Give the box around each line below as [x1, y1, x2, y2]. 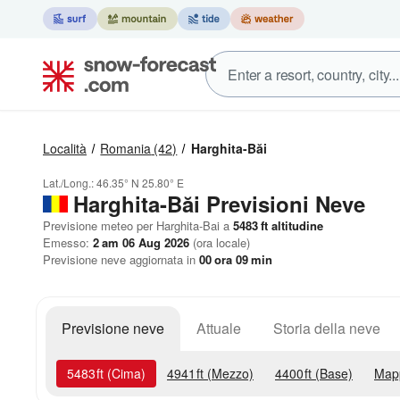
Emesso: [43, 234, 93, 251]
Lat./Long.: [43, 175, 96, 190]
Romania [100, 139, 152, 157]
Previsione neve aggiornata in [43, 251, 199, 268]
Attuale [196, 318, 241, 338]
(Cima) [104, 364, 146, 382]
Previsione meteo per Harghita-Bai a [43, 217, 229, 234]
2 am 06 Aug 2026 [93, 234, 189, 251]
